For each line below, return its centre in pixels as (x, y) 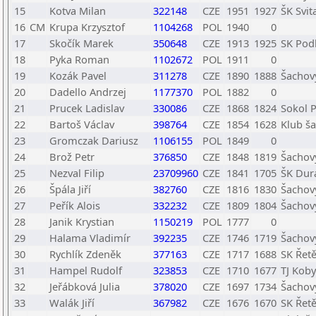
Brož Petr (72, 157)
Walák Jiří (72, 303)
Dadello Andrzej (88, 92)
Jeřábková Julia (85, 286)
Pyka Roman (79, 59)
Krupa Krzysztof (87, 27)
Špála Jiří (70, 189)
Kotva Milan (78, 11)
